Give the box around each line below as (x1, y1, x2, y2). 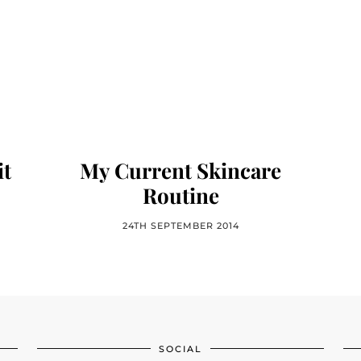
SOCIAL (159, 343, 202, 355)
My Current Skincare (80, 156, 281, 185)
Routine (142, 181, 219, 210)
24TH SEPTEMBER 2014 (122, 220, 239, 231)
